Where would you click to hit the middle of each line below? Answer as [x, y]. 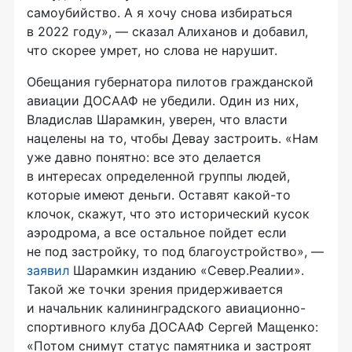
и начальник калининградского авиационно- [166, 308]
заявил [48, 270]
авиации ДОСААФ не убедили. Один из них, [163, 100]
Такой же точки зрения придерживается [155, 289]
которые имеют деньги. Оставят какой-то [159, 194]
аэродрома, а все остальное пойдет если [157, 232]
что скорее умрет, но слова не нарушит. [152, 50]
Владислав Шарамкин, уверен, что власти [157, 119]
